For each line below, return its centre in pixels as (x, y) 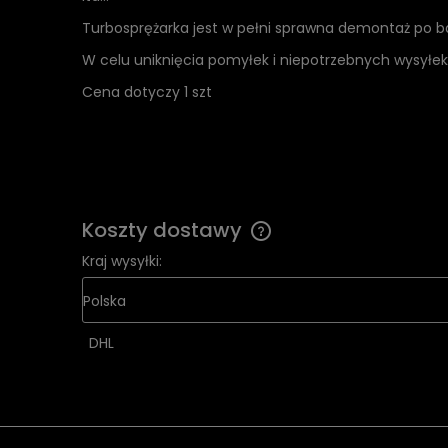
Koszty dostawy (164, 229)
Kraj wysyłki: (122, 260)
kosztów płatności (327, 296)
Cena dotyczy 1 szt (149, 91)
